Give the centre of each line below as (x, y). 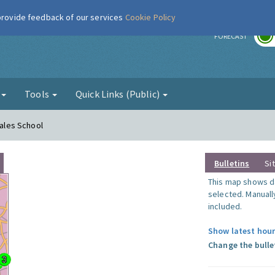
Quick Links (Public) (118, 94)
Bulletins (232, 163)
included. (225, 206)
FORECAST (231, 36)
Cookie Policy (150, 17)
